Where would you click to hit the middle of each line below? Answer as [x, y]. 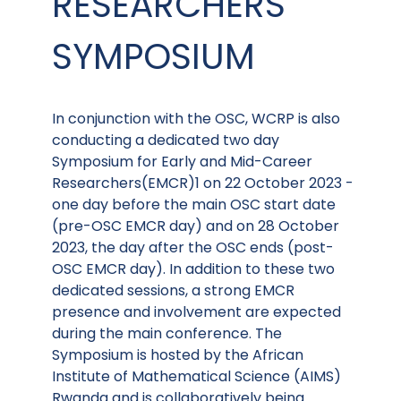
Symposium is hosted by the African [178, 355]
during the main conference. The [167, 334]
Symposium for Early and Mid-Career [182, 162]
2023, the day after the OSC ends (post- [193, 248]
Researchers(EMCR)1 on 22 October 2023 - [203, 183]
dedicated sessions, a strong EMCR [173, 291]
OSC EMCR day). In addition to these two [193, 269]
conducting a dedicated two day [166, 141]
